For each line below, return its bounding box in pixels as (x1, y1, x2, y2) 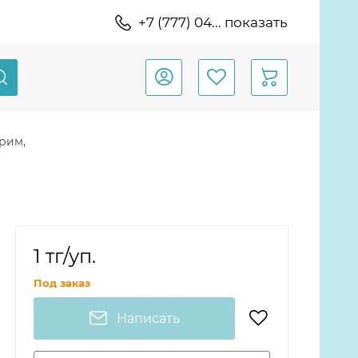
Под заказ (34, 276, 90, 289)
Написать (116, 310, 180, 326)
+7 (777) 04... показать (138, 14, 288, 30)
